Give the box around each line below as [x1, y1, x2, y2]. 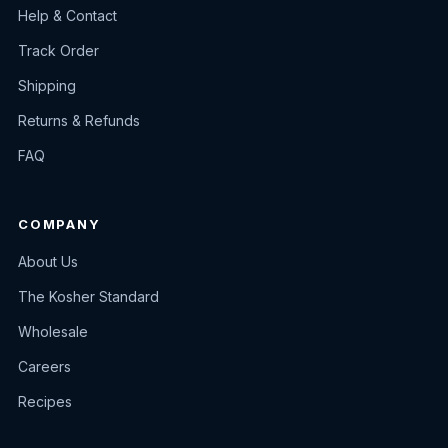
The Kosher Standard [18, 287, 159, 305]
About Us [18, 252, 78, 270]
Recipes [18, 392, 72, 410]
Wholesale [18, 322, 88, 340]
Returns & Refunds [18, 111, 140, 129]
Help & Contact [18, 6, 117, 24]
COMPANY [18, 215, 101, 232]
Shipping [18, 76, 76, 94]
